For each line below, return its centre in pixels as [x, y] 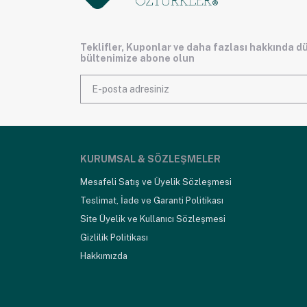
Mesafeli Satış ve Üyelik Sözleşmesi [156, 182]
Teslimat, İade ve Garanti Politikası [152, 200]
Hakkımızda [104, 256]
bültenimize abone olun [137, 58]
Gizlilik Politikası [114, 237]
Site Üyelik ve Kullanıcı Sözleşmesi [153, 219]
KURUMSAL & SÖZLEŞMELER [150, 159]
